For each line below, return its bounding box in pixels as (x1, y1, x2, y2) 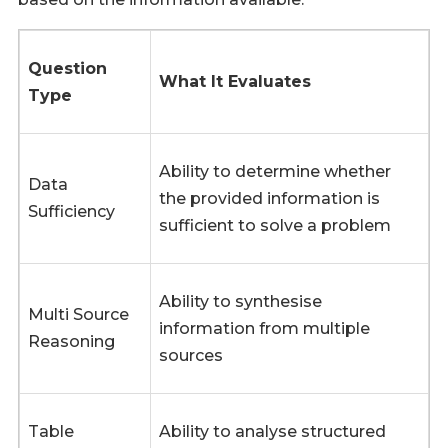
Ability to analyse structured (159, 422, 386, 442)
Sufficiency (28, 202, 115, 222)
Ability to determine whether (159, 162, 391, 182)
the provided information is (159, 189, 380, 209)
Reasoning (28, 332, 115, 352)
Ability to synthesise (159, 292, 322, 312)
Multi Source (28, 305, 129, 325)
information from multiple (159, 319, 370, 339)
